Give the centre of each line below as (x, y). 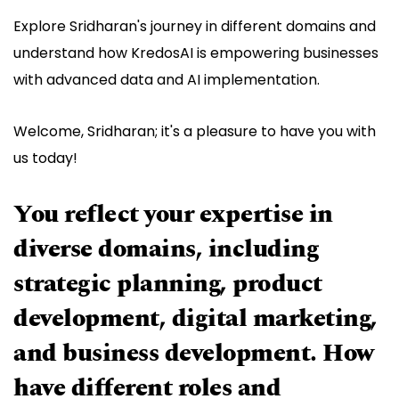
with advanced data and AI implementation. (167, 80)
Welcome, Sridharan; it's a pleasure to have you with (195, 132)
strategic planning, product (168, 284)
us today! (45, 159)
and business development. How (194, 354)
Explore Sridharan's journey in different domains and (195, 27)
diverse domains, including (166, 249)
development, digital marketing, (195, 319)
